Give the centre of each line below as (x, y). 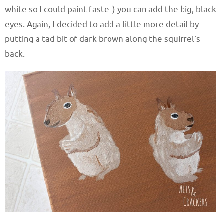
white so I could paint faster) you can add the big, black (110, 10)
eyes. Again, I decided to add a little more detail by (102, 25)
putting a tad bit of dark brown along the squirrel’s (103, 39)
